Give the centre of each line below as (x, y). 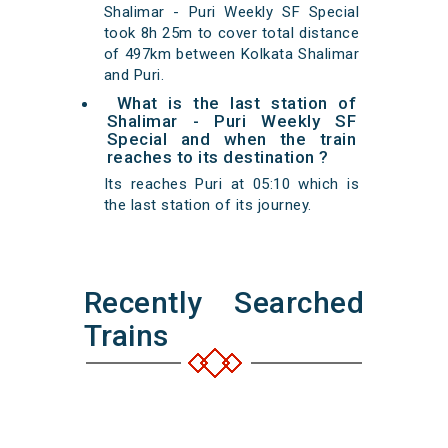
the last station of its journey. (207, 205)
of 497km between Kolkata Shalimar (231, 54)
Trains (126, 336)
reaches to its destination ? (217, 157)
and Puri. (134, 75)
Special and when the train (231, 139)
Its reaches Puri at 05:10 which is (231, 184)
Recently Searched (224, 303)
